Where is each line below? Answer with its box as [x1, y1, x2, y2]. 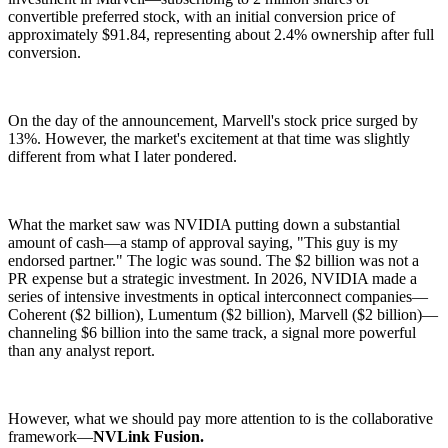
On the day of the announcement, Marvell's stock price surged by [8, 112, 418, 129]
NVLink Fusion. [93, 428, 204, 445]
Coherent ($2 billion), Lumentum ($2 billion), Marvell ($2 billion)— [8, 306, 438, 323]
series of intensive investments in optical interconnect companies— [8, 288, 428, 305]
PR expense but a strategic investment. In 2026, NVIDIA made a [8, 270, 417, 287]
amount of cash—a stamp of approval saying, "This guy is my [8, 234, 398, 251]
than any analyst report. [8, 342, 155, 359]
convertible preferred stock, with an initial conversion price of [8, 8, 395, 25]
